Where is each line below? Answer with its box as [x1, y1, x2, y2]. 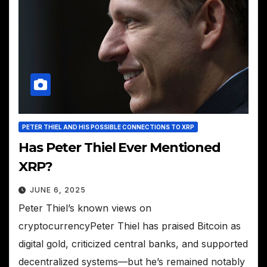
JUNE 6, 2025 [30, 185, 86, 195]
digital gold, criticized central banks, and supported [18, 238, 248, 250]
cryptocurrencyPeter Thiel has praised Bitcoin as [18, 220, 241, 232]
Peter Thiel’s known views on [18, 202, 151, 215]
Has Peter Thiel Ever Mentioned [18, 139, 221, 156]
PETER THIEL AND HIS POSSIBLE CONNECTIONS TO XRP [22, 123, 194, 131]
